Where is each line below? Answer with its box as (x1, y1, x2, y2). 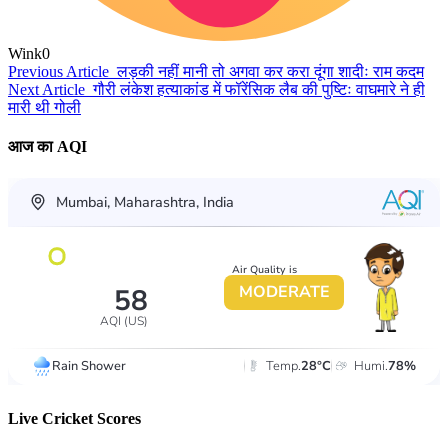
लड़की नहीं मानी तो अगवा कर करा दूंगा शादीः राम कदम (117, 63, 424, 81)
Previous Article (8, 63, 109, 81)
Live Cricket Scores (8, 409, 141, 427)
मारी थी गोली (8, 99, 81, 117)
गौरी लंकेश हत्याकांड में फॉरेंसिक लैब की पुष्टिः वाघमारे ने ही (93, 81, 425, 99)
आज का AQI (8, 138, 87, 156)
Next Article (8, 81, 85, 99)
